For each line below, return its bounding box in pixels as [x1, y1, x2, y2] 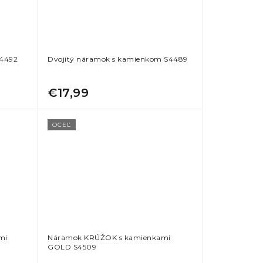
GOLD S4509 [48, 242, 97, 252]
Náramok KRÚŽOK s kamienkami [48, 233, 171, 242]
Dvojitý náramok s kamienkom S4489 [48, 54, 188, 63]
